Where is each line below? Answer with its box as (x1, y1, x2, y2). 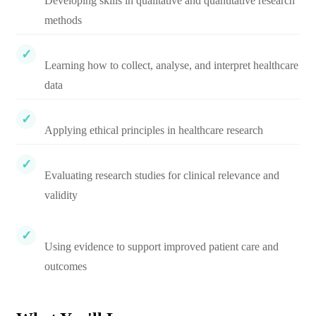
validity (44, 189, 78, 201)
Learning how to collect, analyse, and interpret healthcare (44, 59, 298, 71)
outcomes (44, 260, 87, 272)
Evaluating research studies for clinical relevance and (44, 169, 279, 181)
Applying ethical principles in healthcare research (44, 124, 263, 136)
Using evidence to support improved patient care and (44, 241, 279, 253)
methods (44, 14, 82, 26)
